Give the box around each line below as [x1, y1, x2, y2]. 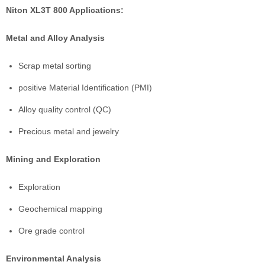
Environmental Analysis [6, 253, 101, 263]
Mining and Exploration [6, 154, 101, 164]
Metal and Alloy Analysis [6, 33, 105, 43]
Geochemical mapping [18, 203, 102, 214]
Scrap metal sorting [18, 61, 91, 71]
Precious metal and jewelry [18, 126, 119, 136]
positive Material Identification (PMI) [18, 83, 152, 93]
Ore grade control [18, 225, 85, 235]
